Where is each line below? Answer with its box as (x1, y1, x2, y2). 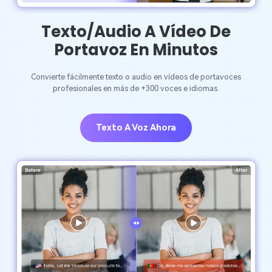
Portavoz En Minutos (54, 39, 218, 61)
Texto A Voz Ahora (96, 122, 176, 133)
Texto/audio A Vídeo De (41, 21, 231, 43)
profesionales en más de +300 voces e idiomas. (53, 83, 219, 93)
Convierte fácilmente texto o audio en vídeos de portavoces (31, 72, 241, 81)
